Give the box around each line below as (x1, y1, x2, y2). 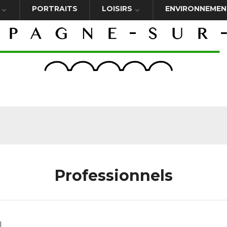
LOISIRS (102, 4, 132, 13)
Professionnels (54, 166, 173, 185)
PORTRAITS (32, 4, 78, 13)
